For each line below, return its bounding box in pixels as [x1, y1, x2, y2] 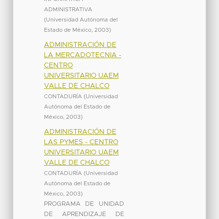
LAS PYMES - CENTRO [44, 138, 118, 146]
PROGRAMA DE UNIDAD [44, 200, 124, 207]
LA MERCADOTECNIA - [44, 51, 121, 59]
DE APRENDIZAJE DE [44, 211, 124, 218]
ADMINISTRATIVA [44, 6, 92, 12]
